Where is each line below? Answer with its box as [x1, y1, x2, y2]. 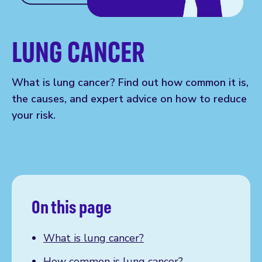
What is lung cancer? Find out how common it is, [12, 75, 249, 89]
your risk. [12, 108, 56, 122]
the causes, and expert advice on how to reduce [12, 91, 247, 106]
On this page [32, 194, 112, 218]
